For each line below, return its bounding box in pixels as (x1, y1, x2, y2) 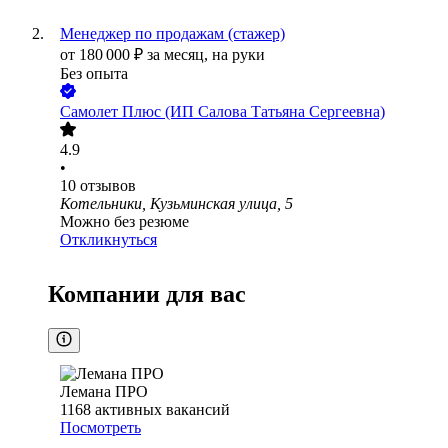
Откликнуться (60, 231, 157, 249)
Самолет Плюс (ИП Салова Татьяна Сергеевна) (60, 103, 385, 121)
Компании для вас (48, 281, 246, 308)
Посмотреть (60, 419, 141, 437)
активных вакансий (95, 401, 230, 419)
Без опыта (60, 65, 128, 83)
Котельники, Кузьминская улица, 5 (60, 195, 293, 213)
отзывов (80, 177, 136, 195)
